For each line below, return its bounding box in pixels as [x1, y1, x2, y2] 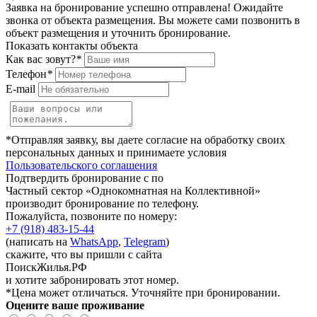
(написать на [6, 236, 70, 248]
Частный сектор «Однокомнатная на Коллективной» [6, 185, 260, 197]
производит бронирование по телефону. [6, 197, 199, 210]
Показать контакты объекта [6, 40, 138, 52]
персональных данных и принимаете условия [6, 146, 226, 159]
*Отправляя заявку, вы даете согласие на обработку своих [6, 134, 285, 146]
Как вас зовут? [6, 53, 76, 66]
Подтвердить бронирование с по [6, 172, 163, 185]
